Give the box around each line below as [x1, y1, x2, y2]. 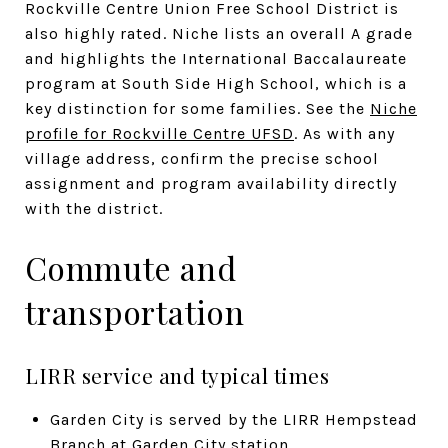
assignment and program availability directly [25, 173, 397, 193]
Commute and [25, 245, 237, 289]
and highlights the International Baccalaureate [25, 48, 407, 68]
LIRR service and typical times [25, 360, 329, 389]
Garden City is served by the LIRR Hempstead [49, 409, 418, 429]
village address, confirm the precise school [25, 148, 379, 168]
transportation [25, 289, 245, 333]
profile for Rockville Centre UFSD [25, 123, 294, 143]
